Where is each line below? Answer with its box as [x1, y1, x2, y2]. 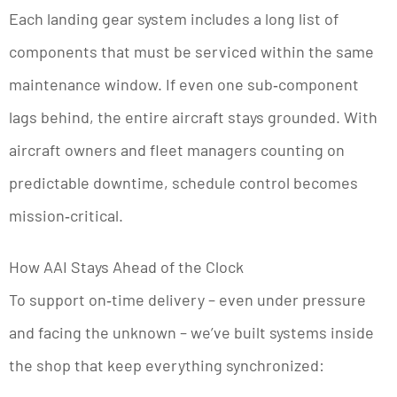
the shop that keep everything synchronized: [9, 354, 324, 375]
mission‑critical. [9, 205, 123, 225]
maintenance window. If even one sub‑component [9, 74, 359, 94]
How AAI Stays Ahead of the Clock [9, 256, 244, 276]
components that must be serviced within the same [9, 41, 374, 61]
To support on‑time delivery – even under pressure [9, 289, 366, 309]
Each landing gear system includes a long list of [9, 8, 339, 28]
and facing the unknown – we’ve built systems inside [9, 322, 374, 342]
